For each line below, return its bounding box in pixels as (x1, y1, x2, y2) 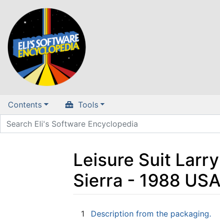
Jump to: (73, 202, 106, 213)
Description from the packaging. (91, 208, 211, 219)
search (149, 202, 173, 213)
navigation (106, 202, 144, 213)
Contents (8, 100, 42, 110)
